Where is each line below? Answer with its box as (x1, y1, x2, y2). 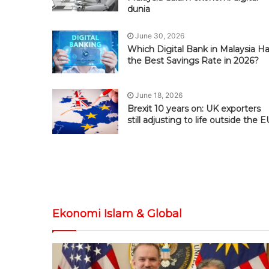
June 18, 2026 (135, 91, 183, 100)
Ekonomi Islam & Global (52, 207, 182, 221)
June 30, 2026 (135, 31, 184, 41)
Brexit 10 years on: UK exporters (127, 103, 261, 115)
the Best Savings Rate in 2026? (127, 55, 259, 67)
